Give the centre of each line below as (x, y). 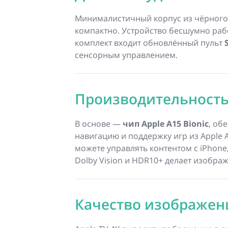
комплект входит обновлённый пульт (150, 43)
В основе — (99, 124)
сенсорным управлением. (126, 55)
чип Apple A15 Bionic (166, 124)
